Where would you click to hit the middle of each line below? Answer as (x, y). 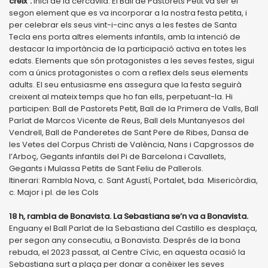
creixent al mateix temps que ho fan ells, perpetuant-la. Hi (121, 96)
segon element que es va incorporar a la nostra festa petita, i (128, 13)
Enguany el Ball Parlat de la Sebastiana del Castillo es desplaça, (133, 228)
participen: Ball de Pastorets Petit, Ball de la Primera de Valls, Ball (134, 108)
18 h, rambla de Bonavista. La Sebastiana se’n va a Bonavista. (129, 216)
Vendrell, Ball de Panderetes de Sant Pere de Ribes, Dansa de (129, 132)
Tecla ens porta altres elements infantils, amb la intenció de (125, 36)
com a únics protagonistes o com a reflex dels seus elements (129, 72)
